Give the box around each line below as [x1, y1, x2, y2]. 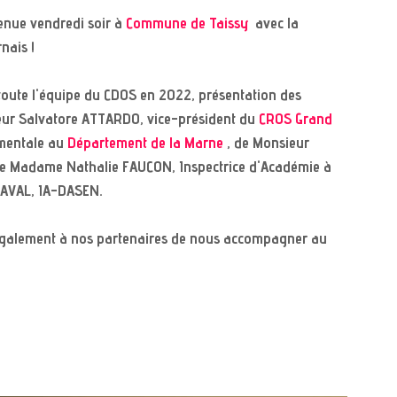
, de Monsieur [223, 136, 313, 152]
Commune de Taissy [126, 17, 248, 33]
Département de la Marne [67, 136, 223, 152]
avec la [248, 17, 302, 33]
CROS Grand [259, 113, 336, 128]
